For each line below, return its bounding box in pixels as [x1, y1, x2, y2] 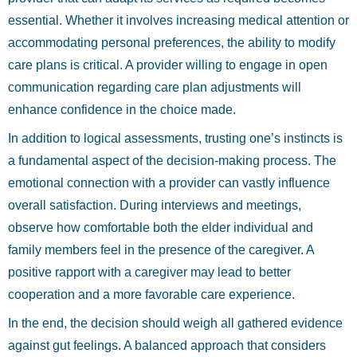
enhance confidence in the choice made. [8, 103, 236, 116]
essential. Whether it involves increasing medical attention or [8, 14, 349, 27]
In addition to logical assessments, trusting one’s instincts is [8, 131, 343, 145]
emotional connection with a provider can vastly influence [8, 176, 330, 190]
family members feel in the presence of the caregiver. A [8, 243, 314, 257]
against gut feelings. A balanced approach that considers [8, 339, 326, 352]
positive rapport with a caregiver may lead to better [8, 265, 291, 279]
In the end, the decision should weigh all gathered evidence [8, 316, 343, 330]
